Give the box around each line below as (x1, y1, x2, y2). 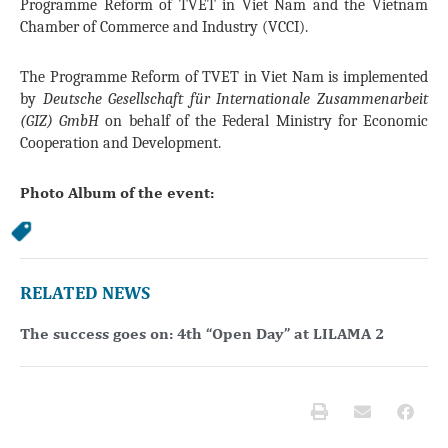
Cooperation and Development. (20, 134, 221, 153)
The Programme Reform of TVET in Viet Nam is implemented (20, 68, 428, 87)
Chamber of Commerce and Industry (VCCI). (20, 18, 308, 37)
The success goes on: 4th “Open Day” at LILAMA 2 (20, 323, 384, 343)
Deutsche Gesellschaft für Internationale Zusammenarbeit (42, 90, 429, 109)
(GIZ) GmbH (20, 112, 100, 131)
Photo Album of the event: (20, 183, 214, 203)
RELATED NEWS (20, 281, 150, 303)
